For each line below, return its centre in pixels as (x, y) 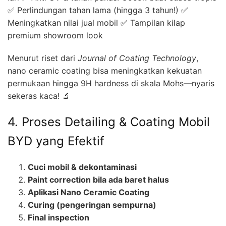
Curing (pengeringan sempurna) (92, 205)
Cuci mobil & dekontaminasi (82, 167)
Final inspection (59, 217)
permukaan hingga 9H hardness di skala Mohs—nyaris (111, 83)
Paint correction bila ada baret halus (98, 179)
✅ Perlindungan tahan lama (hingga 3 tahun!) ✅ (98, 10)
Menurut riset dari (43, 58)
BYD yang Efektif (56, 141)
